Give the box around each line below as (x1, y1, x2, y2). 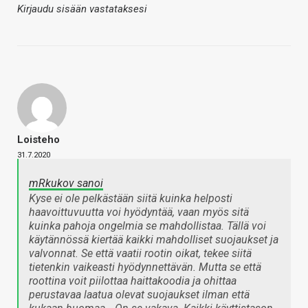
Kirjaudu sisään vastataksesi (17, 3, 147, 16)
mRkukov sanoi (29, 177, 103, 190)
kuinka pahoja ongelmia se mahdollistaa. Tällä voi (29, 219, 266, 233)
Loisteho (17, 133, 60, 146)
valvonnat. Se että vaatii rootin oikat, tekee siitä (29, 247, 252, 261)
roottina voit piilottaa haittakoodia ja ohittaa (29, 274, 236, 288)
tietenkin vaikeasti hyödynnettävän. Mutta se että (29, 261, 261, 274)
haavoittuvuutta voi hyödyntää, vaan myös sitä (29, 206, 249, 219)
